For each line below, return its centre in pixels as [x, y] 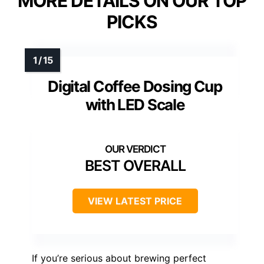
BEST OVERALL [135, 165]
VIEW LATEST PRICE [135, 201]
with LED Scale [135, 104]
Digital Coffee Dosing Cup [135, 86]
